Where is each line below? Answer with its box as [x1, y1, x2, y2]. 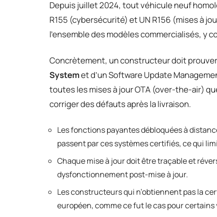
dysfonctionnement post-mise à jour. [57, 169, 188, 180]
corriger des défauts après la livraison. [49, 98, 191, 109]
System [49, 69, 79, 80]
